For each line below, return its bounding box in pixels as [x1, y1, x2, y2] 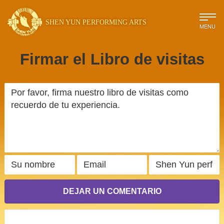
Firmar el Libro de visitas [19, 50, 204, 68]
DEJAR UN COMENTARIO [62, 187, 161, 196]
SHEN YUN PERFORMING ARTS [45, 18, 147, 26]
